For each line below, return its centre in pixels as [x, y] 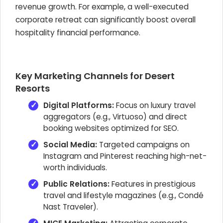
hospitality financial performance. [78, 33]
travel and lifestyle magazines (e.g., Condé [123, 195]
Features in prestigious [153, 184]
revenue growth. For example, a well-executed [102, 7]
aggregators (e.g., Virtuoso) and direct [115, 117]
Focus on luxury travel [155, 105]
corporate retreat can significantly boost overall [106, 20]
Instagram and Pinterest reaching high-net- [125, 156]
